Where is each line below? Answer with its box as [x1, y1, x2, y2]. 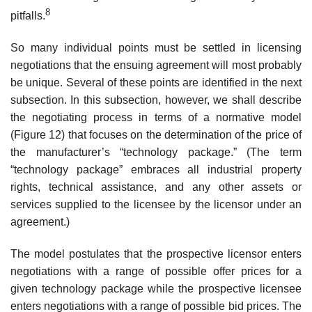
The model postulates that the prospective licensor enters [10, 247, 302, 260]
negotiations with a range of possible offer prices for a [10, 265, 302, 277]
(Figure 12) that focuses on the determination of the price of [10, 128, 302, 141]
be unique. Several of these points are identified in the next [10, 76, 302, 88]
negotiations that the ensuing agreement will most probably [10, 58, 302, 71]
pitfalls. [10, 9, 45, 22]
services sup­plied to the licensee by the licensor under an [10, 198, 302, 210]
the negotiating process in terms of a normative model [10, 111, 302, 123]
